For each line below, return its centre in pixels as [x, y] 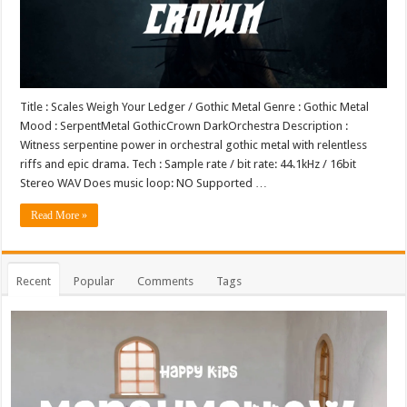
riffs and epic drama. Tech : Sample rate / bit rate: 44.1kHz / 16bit [189, 164]
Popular [94, 281]
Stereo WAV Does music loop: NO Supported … [144, 183]
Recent [34, 281]
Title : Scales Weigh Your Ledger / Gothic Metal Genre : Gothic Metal [195, 106]
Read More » [60, 215]
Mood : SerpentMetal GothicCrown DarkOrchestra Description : [184, 125]
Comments [166, 281]
